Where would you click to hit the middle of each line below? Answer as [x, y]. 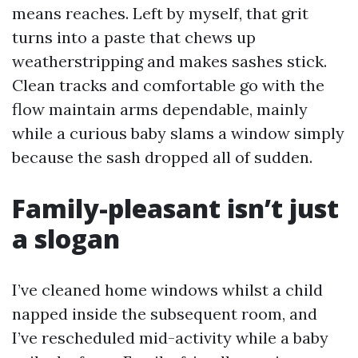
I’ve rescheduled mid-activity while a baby [170, 338]
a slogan [66, 239]
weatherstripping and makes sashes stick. [169, 61]
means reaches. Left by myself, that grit [160, 13]
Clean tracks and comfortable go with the [168, 85]
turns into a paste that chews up [134, 37]
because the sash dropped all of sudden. [162, 157]
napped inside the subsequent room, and [165, 314]
